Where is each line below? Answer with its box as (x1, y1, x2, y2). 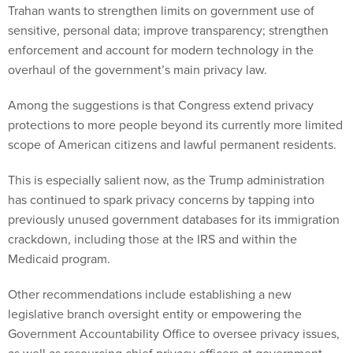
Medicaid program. (8, 250, 113, 269)
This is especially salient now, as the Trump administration (8, 171, 325, 190)
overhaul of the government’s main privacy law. (8, 61, 267, 80)
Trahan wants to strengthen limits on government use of (8, 2, 314, 20)
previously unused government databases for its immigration (8, 210, 340, 229)
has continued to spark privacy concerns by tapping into (8, 191, 314, 210)
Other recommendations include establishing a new (8, 285, 292, 304)
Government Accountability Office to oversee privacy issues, (8, 325, 340, 344)
